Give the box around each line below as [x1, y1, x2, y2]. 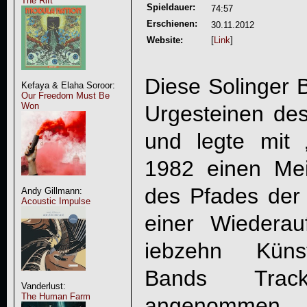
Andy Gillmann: [21, 186, 82, 196]
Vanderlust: [21, 281, 66, 291]
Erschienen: [146, 19, 197, 29]
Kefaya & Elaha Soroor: [21, 80, 115, 90]
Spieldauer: [146, 2, 195, 12]
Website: [146, 35, 183, 45]
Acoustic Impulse [21, 196, 90, 206]
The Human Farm [21, 291, 90, 302]
